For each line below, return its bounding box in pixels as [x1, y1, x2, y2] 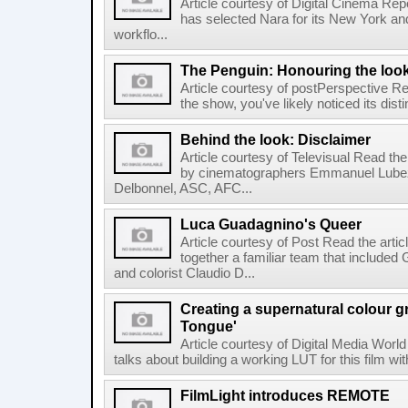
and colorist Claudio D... [114, 266, 255, 280]
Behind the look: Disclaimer [180, 131, 371, 148]
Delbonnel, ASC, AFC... [114, 181, 252, 196]
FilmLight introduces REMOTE [180, 387, 390, 403]
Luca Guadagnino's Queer [180, 216, 362, 232]
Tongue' [180, 318, 237, 334]
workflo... [114, 27, 168, 42]
